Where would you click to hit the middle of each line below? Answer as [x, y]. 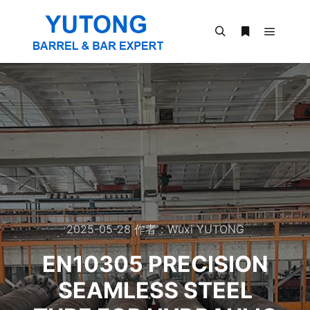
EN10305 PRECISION [155, 264]
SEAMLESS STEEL [155, 290]
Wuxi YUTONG [206, 229]
